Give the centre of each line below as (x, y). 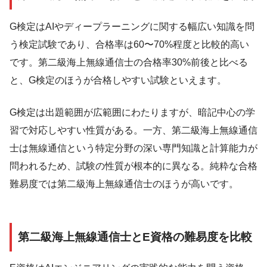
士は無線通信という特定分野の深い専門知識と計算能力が (133, 148)
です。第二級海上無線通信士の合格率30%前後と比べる (129, 62)
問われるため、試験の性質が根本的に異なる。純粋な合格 (133, 166)
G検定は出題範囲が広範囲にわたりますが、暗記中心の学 (132, 112)
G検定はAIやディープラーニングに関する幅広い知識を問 (132, 26)
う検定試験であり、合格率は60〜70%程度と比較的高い (129, 44)
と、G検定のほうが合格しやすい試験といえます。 (118, 80)
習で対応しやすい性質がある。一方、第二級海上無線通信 (133, 130)
